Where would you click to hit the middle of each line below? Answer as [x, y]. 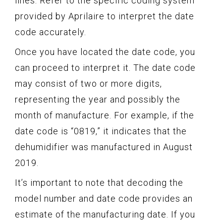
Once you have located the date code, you [105, 52]
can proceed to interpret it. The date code [105, 68]
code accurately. [51, 32]
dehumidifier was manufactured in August [104, 147]
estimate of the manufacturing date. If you [105, 215]
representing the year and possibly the [98, 100]
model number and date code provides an [104, 199]
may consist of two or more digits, [88, 84]
